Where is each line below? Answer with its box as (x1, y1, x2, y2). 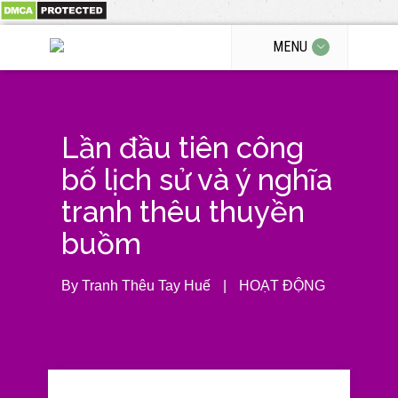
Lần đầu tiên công (61, 131, 304, 165)
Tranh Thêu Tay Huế (82, 278, 211, 293)
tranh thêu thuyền (61, 195, 305, 229)
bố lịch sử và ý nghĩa (61, 163, 332, 197)
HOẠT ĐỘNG (239, 278, 325, 293)
